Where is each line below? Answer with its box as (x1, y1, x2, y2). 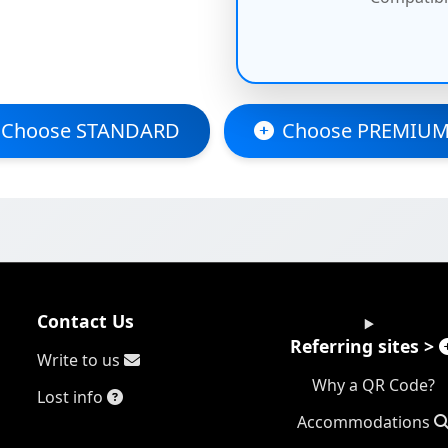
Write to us (37, 349, 124, 372)
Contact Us (37, 309, 134, 334)
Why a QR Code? (311, 374, 435, 397)
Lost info (37, 386, 107, 409)
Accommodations (296, 411, 434, 434)
